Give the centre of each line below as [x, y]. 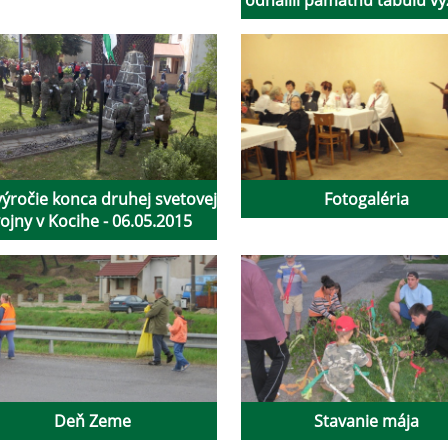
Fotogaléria [366, 199]
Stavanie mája [366, 420]
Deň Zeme [92, 420]
